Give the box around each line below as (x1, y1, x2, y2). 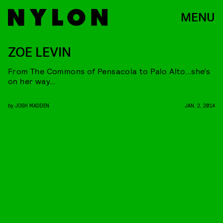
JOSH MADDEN (15, 102, 49, 109)
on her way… (8, 76, 56, 86)
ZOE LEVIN (8, 44, 71, 61)
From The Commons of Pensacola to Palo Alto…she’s (8, 66, 211, 76)
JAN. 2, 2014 (185, 102, 215, 109)
